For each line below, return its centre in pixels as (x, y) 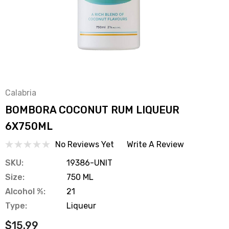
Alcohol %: (25, 191)
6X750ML (29, 126)
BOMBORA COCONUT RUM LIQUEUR (92, 110)
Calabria (21, 93)
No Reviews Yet (85, 144)
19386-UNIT (89, 163)
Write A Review (155, 144)
